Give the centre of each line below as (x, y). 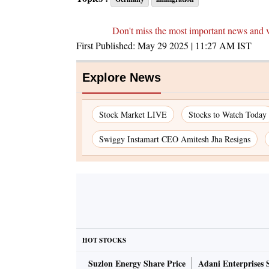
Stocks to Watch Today (228, 115)
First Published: (107, 46)
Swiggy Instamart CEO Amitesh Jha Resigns (175, 139)
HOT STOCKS (104, 240)
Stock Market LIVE (133, 115)
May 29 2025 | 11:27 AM (186, 46)
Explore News (122, 78)
